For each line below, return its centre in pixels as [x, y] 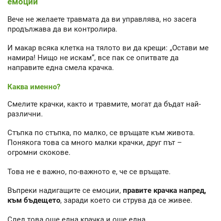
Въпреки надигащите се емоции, [65, 191]
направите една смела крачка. [61, 68]
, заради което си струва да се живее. [126, 201]
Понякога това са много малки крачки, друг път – [95, 143]
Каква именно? [34, 87]
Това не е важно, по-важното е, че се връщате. [89, 171]
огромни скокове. [39, 153]
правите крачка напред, [165, 191]
